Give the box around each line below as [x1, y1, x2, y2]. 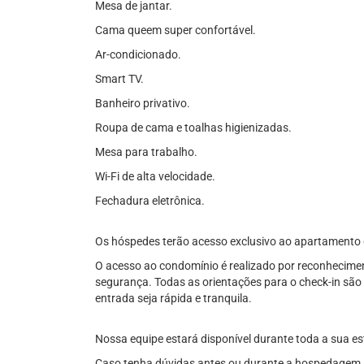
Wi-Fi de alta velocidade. [95, 170, 215, 183]
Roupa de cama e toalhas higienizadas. [95, 121, 292, 134]
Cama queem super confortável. [95, 24, 256, 37]
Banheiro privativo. [95, 97, 190, 110]
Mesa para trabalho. [95, 145, 197, 158]
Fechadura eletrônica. [95, 194, 205, 207]
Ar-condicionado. [95, 48, 181, 61]
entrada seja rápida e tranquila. [95, 292, 252, 305]
